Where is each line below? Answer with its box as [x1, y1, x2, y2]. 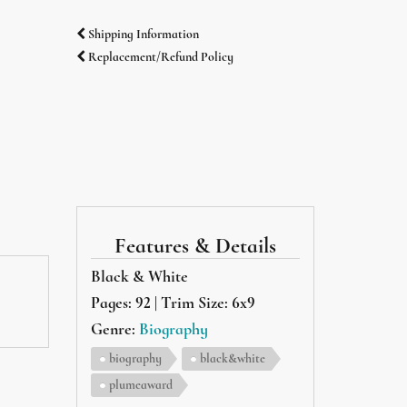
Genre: [90, 319, 139, 339]
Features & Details [114, 233, 276, 259]
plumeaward [108, 377, 173, 392]
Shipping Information [84, 26, 199, 42]
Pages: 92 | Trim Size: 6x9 [90, 293, 255, 313]
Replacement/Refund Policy [84, 49, 233, 65]
